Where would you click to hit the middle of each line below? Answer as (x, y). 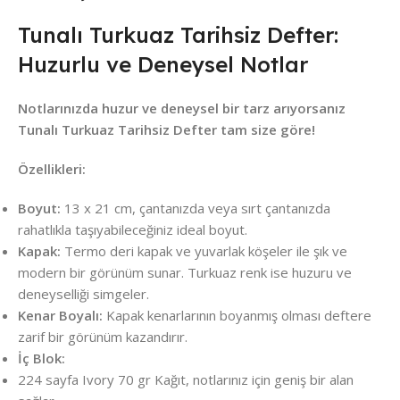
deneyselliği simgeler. (83, 294)
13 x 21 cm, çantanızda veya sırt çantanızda (196, 208)
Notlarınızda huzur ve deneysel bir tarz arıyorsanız (182, 108)
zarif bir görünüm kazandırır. (103, 337)
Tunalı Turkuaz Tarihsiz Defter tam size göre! (167, 130)
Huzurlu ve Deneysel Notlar (163, 65)
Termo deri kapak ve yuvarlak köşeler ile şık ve (204, 251)
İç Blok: (42, 358)
